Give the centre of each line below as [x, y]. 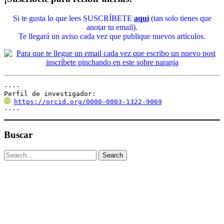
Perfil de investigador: [50, 93]
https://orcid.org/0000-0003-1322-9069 [88, 101]
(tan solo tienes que [180, 18]
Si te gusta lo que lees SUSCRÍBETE [73, 18]
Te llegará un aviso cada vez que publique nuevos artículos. [112, 36]
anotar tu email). [112, 27]
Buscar [18, 135]
